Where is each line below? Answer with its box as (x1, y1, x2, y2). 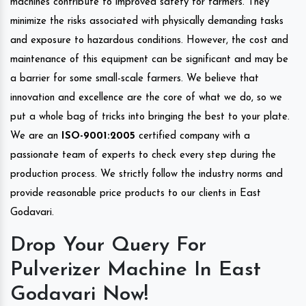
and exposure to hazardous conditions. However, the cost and (10, 35, 288, 46)
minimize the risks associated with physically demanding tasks (10, 16, 283, 27)
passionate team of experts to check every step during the (10, 150, 276, 161)
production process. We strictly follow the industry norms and (10, 169, 283, 180)
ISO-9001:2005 (61, 130, 135, 141)
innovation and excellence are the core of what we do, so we (10, 92, 282, 103)
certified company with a (135, 130, 250, 141)
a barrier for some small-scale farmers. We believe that (10, 73, 259, 84)
